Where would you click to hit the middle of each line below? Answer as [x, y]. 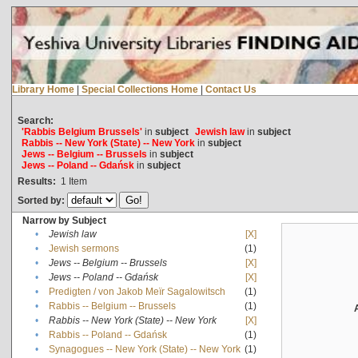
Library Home [43, 89]
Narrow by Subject [64, 220]
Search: [35, 120]
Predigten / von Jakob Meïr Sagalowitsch [137, 291]
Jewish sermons [84, 248]
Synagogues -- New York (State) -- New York [144, 349]
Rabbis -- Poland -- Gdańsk [107, 334]
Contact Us [231, 89]
